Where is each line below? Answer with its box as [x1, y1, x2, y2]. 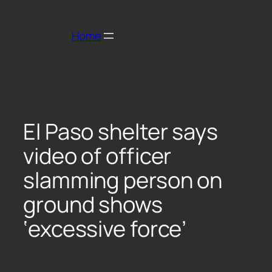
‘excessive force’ [23, 213, 187, 243]
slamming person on [23, 165, 223, 195]
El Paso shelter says [23, 116, 218, 146]
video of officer [23, 140, 172, 171]
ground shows [23, 189, 163, 219]
